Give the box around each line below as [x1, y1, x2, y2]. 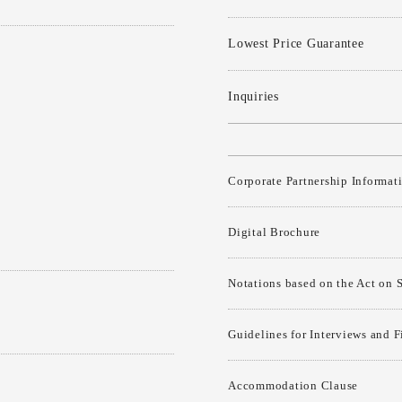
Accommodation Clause [228, 379, 358, 392]
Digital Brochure [228, 225, 320, 239]
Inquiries [228, 90, 279, 103]
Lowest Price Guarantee [228, 37, 364, 50]
